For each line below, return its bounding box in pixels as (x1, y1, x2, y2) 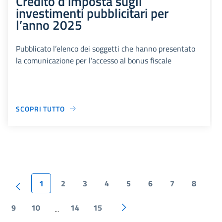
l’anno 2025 (16, 14, 82, 35)
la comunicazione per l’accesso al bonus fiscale (16, 54, 171, 66)
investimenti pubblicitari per (16, 2, 168, 23)
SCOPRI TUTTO (16, 103, 65, 114)
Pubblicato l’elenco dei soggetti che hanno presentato (16, 42, 195, 55)
